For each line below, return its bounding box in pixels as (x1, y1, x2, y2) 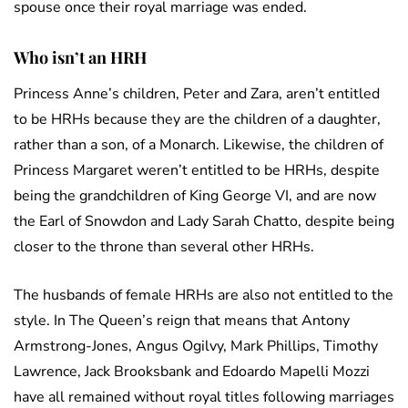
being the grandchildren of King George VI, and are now (14, 186, 376, 207)
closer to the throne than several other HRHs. (14, 237, 314, 258)
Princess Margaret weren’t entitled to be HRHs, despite (14, 160, 380, 181)
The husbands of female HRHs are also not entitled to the (14, 285, 393, 306)
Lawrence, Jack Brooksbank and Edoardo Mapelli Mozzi (14, 362, 370, 382)
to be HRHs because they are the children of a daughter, (14, 109, 381, 130)
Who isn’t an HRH (14, 46, 147, 69)
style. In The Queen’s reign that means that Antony (14, 311, 350, 331)
